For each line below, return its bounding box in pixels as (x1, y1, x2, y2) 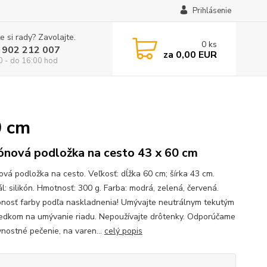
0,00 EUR (173, 48, 217, 61)
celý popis (104, 225, 142, 237)
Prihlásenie (192, 5, 231, 16)
